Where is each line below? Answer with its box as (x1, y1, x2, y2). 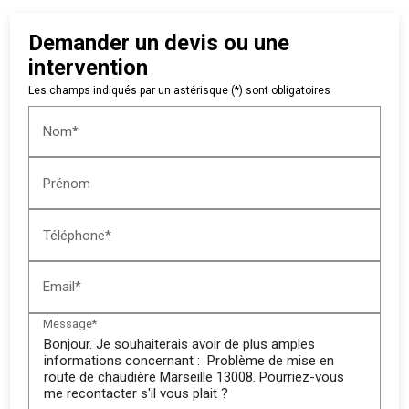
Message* (43, 316, 98, 330)
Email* (43, 278, 82, 295)
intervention (28, 54, 149, 80)
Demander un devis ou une (28, 29, 290, 56)
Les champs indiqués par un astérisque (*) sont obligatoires (28, 83, 331, 97)
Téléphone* (43, 226, 112, 244)
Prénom (43, 174, 91, 192)
